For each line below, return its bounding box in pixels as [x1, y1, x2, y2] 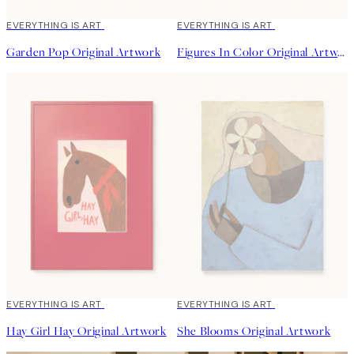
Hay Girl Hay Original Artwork [6, 323, 167, 340]
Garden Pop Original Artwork [6, 44, 161, 61]
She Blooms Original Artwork [177, 323, 331, 340]
